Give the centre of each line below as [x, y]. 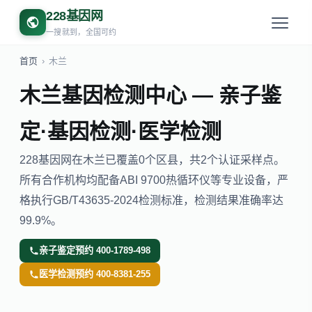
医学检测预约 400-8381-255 [95, 274]
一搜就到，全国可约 [81, 32]
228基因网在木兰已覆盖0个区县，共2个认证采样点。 [152, 160]
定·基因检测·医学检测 [120, 131]
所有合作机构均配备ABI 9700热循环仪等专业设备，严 [154, 180]
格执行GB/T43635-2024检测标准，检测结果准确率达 [151, 200]
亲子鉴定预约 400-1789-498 [95, 250]
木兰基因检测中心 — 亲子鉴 [150, 95]
